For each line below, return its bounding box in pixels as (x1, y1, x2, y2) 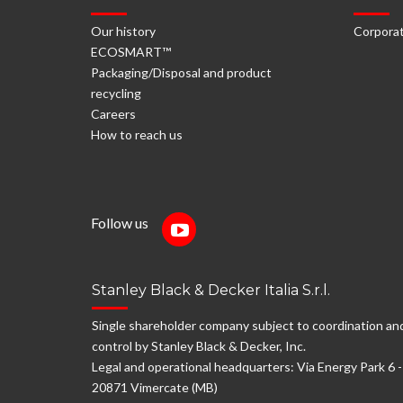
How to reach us (91, 127, 183, 142)
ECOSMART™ (91, 44, 171, 59)
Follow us (91, 214, 162, 231)
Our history (91, 23, 156, 39)
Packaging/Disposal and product (91, 65, 272, 80)
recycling (91, 85, 141, 101)
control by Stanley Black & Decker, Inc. (92, 338, 306, 354)
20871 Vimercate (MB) (92, 380, 218, 395)
